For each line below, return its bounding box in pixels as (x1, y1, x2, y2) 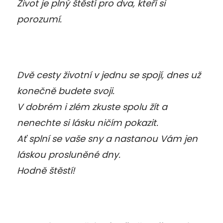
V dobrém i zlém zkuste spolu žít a (17, 100, 167, 113)
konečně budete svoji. (17, 84, 114, 97)
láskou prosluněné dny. (17, 148, 120, 161)
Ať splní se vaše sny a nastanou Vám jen (17, 132, 198, 145)
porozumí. (17, 12, 62, 25)
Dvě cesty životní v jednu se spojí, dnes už (17, 68, 201, 81)
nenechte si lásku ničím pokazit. (17, 116, 158, 129)
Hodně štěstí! (17, 164, 75, 177)
